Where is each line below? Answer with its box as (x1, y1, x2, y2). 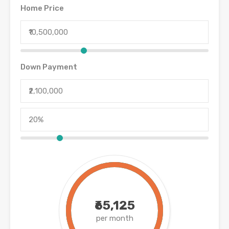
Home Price (20, 4, 64, 13)
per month (96, 214, 133, 223)
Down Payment (20, 62, 77, 72)
